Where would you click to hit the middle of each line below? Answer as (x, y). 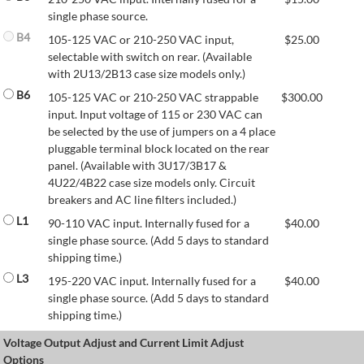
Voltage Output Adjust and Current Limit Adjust (123, 342)
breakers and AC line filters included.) (142, 199)
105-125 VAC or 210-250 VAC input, (141, 39)
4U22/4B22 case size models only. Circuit (152, 182)
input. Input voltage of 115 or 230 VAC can (155, 114)
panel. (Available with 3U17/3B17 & (137, 165)
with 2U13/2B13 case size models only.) (147, 73)
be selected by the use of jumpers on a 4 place (162, 131)
